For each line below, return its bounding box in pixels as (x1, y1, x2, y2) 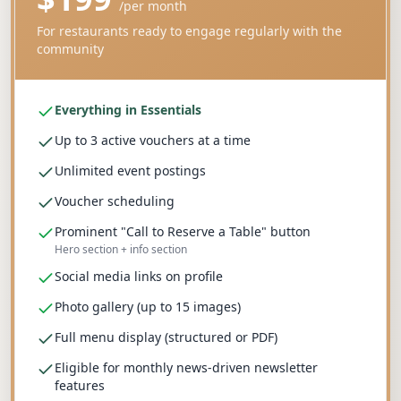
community (37, 40, 104, 57)
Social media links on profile (55, 268, 223, 285)
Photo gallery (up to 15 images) (55, 298, 241, 315)
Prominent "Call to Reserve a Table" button (55, 223, 311, 240)
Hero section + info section (55, 242, 187, 257)
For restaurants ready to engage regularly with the (37, 22, 342, 39)
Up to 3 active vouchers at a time (55, 132, 251, 149)
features (55, 377, 105, 394)
